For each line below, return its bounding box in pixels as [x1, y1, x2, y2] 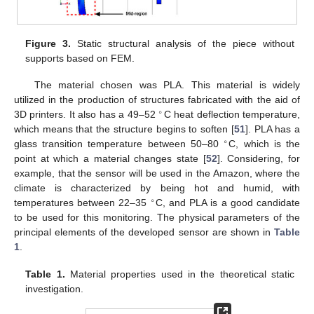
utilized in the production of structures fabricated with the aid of [14, 94, 300, 106]
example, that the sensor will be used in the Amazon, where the [14, 168, 300, 179]
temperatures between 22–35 [14, 197, 151, 209]
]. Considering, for [217, 153, 301, 165]
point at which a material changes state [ [14, 153, 206, 165]
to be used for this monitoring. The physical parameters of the [14, 212, 300, 224]
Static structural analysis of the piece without [71, 38, 294, 50]
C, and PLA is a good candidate [155, 197, 300, 209]
